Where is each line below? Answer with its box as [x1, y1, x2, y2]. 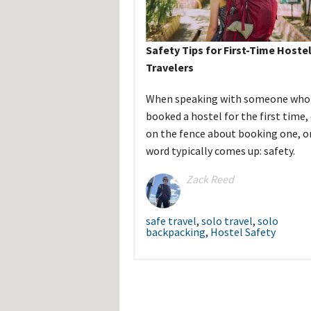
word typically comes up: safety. [145, 144, 295, 158]
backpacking [145, 225, 205, 239]
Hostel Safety [210, 225, 276, 239]
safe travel [145, 214, 196, 228]
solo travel [201, 214, 253, 228]
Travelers [145, 60, 194, 75]
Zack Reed [185, 172, 234, 187]
